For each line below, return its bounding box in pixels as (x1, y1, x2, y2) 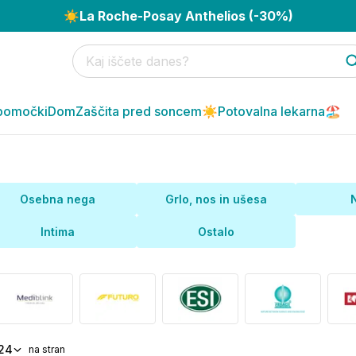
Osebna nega (19, 192, 95, 206)
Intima (40, 225, 75, 238)
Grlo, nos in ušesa (165, 192, 267, 206)
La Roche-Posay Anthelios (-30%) (79, 8, 293, 24)
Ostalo (198, 225, 234, 238)
